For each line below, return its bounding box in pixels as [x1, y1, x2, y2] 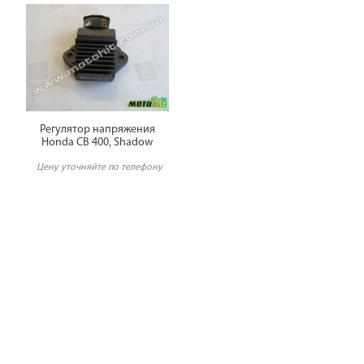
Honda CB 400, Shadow [41, 136, 153, 149]
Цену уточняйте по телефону [37, 162, 162, 173]
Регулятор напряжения [39, 123, 155, 136]
